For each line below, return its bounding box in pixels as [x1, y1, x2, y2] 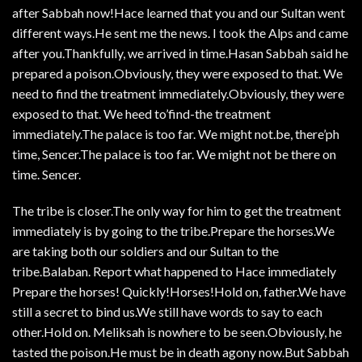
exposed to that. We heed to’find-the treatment [12, 105, 271, 121]
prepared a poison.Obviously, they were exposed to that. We [12, 65, 343, 81]
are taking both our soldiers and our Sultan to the [12, 243, 279, 259]
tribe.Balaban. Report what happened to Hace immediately [12, 263, 336, 280]
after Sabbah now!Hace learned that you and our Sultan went [12, 4, 345, 20]
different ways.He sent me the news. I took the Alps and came [12, 24, 348, 40]
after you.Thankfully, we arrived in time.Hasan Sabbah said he [12, 44, 348, 61]
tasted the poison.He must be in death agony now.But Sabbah [12, 344, 349, 360]
